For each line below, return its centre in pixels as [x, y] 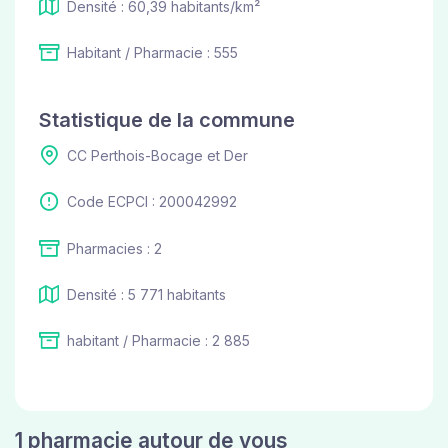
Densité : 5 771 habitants [146, 294]
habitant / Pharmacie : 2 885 [158, 341]
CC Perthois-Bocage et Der [157, 155]
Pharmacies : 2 [114, 248]
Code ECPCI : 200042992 [152, 202]
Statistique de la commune [167, 119]
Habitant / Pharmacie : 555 [152, 52]
